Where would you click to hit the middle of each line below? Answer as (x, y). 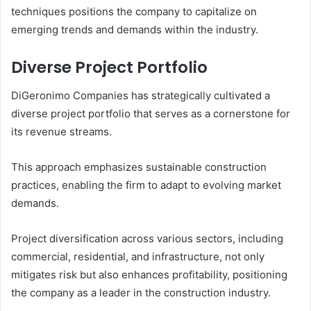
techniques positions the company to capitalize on (134, 12)
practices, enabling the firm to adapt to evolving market (146, 185)
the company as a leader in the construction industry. (141, 292)
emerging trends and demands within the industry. (135, 30)
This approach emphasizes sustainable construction (139, 167)
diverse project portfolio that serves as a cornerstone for (151, 113)
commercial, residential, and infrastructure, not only (138, 256)
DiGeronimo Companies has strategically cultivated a (141, 95)
